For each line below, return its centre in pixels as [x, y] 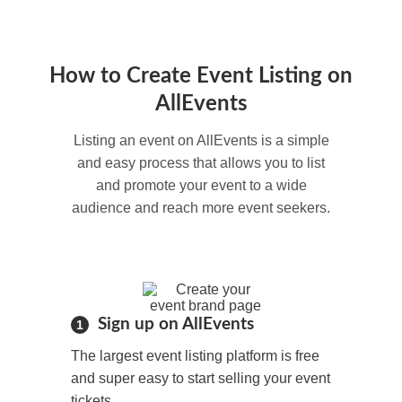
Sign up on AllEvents [176, 325]
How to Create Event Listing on [201, 77]
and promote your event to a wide [201, 186]
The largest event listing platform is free [195, 356]
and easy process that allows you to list [201, 163]
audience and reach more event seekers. [201, 208]
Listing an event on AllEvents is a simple [201, 141]
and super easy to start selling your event [201, 379]
